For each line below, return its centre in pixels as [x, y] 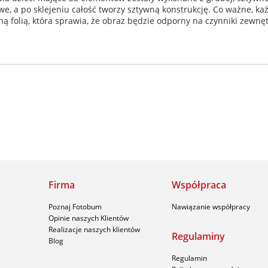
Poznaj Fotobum [75, 207]
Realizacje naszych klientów [94, 230]
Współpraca [199, 185]
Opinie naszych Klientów [89, 218]
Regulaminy [198, 237]
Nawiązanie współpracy [211, 207]
